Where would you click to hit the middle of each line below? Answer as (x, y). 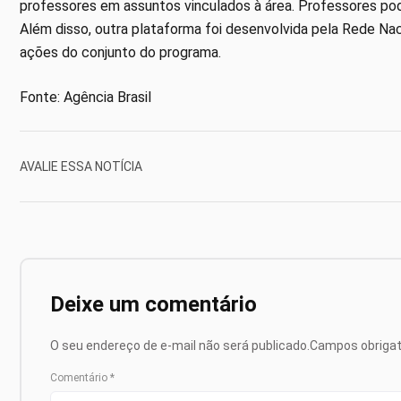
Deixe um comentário (154, 305)
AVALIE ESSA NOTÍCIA (81, 166)
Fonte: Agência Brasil (85, 98)
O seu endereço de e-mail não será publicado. (180, 346)
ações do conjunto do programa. (120, 53)
